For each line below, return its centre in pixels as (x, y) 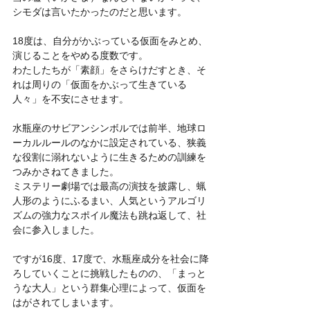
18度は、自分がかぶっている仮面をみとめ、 (110, 40)
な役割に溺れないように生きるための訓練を (109, 157)
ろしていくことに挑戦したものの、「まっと (109, 273)
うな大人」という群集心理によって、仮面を (109, 288)
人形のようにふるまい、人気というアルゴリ (109, 200)
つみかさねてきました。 (66, 171)
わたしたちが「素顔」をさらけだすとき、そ (109, 70)
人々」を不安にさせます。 (71, 99)
